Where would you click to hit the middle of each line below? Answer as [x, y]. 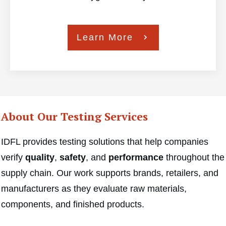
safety [73, 157]
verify [13, 157]
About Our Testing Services [74, 116]
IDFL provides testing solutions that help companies [105, 142]
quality [40, 157]
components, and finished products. [73, 204]
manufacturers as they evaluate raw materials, [94, 188]
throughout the [194, 157]
